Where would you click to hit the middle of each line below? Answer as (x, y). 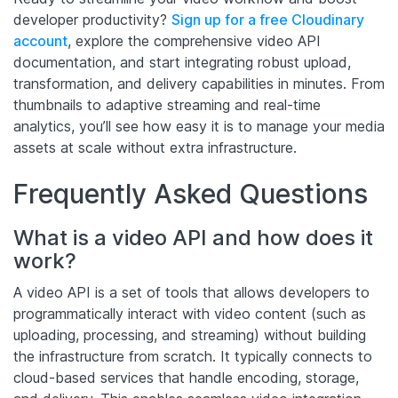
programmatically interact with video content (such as (190, 313)
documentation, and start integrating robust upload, (182, 62)
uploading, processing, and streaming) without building (190, 334)
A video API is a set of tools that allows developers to (191, 292)
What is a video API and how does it (193, 237)
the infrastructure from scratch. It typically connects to (193, 356)
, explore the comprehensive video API (194, 40)
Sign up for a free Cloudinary (268, 19)
